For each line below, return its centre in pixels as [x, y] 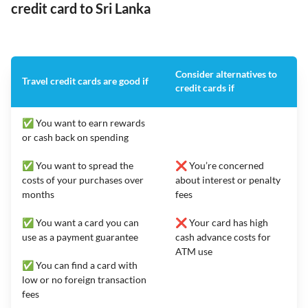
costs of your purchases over [83, 180]
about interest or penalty [228, 180]
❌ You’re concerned [220, 166]
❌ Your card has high [222, 223]
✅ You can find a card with [80, 265]
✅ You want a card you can [80, 223]
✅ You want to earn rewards [84, 123]
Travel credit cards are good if [85, 81]
